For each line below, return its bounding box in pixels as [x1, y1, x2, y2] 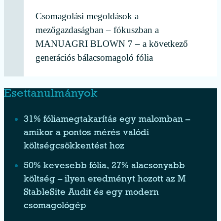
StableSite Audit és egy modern [24, 189, 159, 198]
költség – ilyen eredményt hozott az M [24, 176, 185, 184]
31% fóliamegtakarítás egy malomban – [24, 116, 190, 125]
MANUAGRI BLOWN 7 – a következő [36, 38, 188, 49]
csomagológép [24, 202, 86, 211]
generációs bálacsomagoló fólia [36, 52, 153, 63]
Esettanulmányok [4, 89, 98, 101]
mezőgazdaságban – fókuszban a [36, 25, 159, 36]
